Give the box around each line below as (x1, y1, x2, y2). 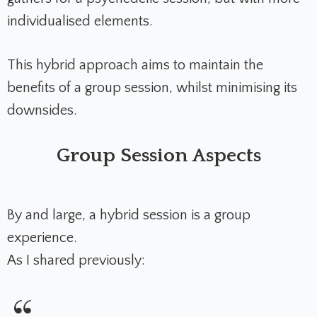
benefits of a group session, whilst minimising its (7, 79, 297, 96)
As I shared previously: (7, 252, 145, 268)
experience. (7, 229, 77, 246)
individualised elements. (7, 13, 156, 29)
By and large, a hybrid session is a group (7, 207, 250, 223)
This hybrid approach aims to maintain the (7, 57, 263, 73)
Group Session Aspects (56, 144, 261, 166)
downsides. (7, 102, 81, 118)
